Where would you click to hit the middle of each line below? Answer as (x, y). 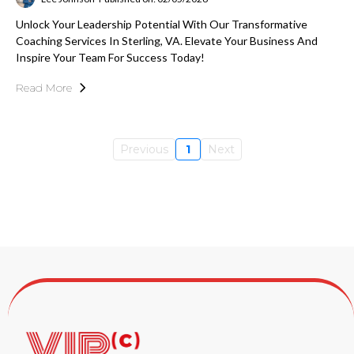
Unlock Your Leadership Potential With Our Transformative (162, 24)
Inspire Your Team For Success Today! (110, 57)
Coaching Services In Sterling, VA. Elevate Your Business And (167, 41)
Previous (144, 149)
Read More (44, 88)
